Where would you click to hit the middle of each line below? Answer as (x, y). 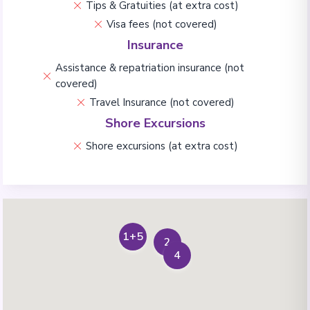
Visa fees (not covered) (162, 24)
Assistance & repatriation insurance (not (150, 67)
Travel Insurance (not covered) (162, 102)
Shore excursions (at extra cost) (162, 146)
